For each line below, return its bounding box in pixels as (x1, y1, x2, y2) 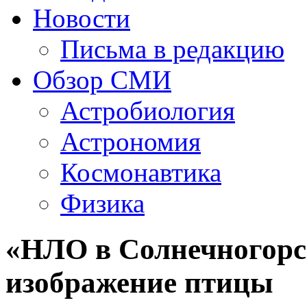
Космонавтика (60, 158, 221, 187)
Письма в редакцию (60, 34, 284, 64)
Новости (33, 3, 130, 33)
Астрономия (60, 127, 201, 156)
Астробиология (60, 96, 235, 125)
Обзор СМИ (33, 65, 171, 95)
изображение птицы (5, 266, 273, 299)
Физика (60, 188, 145, 218)
